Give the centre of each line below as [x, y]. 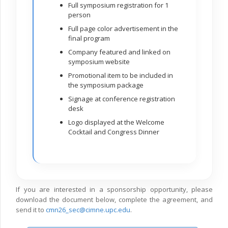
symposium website [99, 62]
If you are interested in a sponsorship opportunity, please [114, 190]
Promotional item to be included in [121, 76]
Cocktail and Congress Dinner [114, 132]
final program [89, 38]
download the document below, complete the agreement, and [114, 200]
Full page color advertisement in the [123, 29]
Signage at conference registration [122, 99]
